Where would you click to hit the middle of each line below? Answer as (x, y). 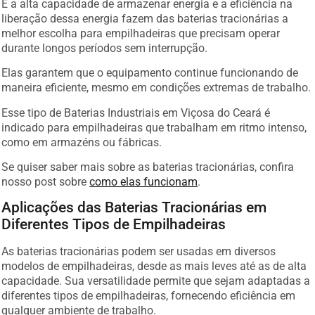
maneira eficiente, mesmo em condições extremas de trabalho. (156, 88)
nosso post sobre (46, 181)
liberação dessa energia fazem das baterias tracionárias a (145, 18)
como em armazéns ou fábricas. (82, 142)
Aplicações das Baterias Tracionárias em (134, 208)
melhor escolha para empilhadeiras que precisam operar (141, 33)
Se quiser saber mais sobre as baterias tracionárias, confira (148, 167)
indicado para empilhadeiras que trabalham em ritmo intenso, (154, 127)
